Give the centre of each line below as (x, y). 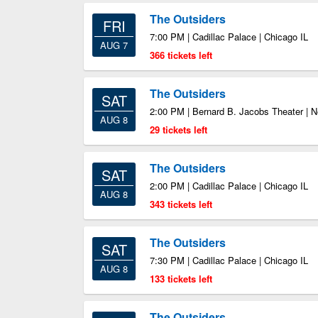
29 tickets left (179, 130)
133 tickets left (181, 279)
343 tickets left (181, 204)
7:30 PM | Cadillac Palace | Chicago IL (229, 260)
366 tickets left (181, 55)
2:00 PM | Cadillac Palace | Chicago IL (229, 186)
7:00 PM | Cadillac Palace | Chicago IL (229, 37)
